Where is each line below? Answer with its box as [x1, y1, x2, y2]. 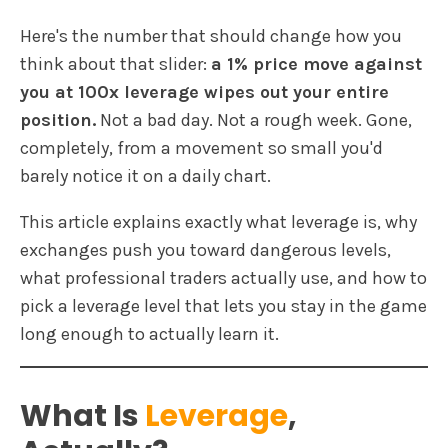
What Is [20, 394, 145, 437]
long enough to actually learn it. [20, 322, 279, 345]
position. [20, 108, 96, 131]
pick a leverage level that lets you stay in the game [20, 294, 427, 317]
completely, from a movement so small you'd [20, 136, 383, 159]
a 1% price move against [211, 52, 422, 75]
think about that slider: [20, 52, 211, 75]
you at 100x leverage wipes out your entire [20, 80, 389, 103]
